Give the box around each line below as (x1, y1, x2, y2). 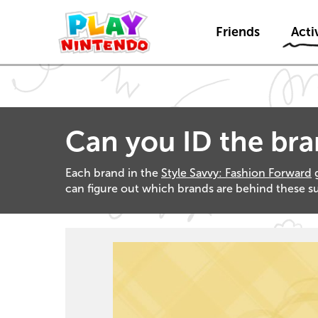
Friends (215, 24, 260, 39)
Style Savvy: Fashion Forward (161, 167, 312, 179)
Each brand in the (65, 167, 161, 179)
